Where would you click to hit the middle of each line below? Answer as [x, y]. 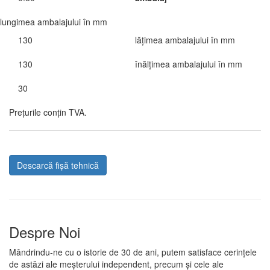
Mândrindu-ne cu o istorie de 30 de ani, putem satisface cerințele [133, 252]
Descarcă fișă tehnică [58, 165]
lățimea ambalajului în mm [185, 40]
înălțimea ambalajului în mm [189, 64]
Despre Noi [45, 232]
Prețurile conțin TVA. [48, 112]
